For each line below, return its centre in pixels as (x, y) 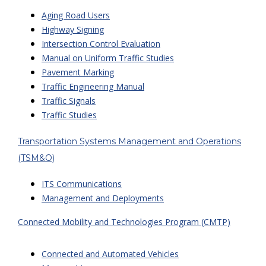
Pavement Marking (78, 72)
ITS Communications (82, 184)
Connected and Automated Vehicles (110, 254)
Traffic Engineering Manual (93, 86)
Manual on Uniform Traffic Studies (108, 58)
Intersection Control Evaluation (101, 44)
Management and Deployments (103, 198)
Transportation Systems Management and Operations (129, 141)
